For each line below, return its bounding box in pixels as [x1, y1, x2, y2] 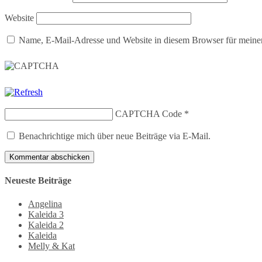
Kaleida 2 [28, 219, 64, 230]
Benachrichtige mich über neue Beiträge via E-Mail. [19, 131, 211, 142]
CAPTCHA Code [115, 109, 182, 119]
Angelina [28, 198, 62, 209]
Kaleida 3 [28, 209, 64, 219]
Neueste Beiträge [5, 175, 71, 186]
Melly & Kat [28, 240, 75, 251]
